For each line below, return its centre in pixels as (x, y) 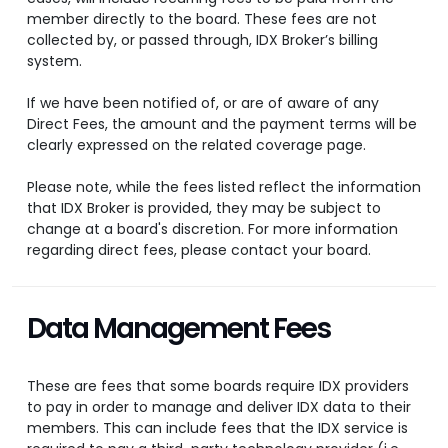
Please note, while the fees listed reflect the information (224, 187)
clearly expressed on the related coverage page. (196, 145)
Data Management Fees (178, 329)
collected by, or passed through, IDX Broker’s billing (202, 40)
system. (54, 61)
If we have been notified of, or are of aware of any (203, 103)
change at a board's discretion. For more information (212, 229)
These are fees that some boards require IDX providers (218, 386)
